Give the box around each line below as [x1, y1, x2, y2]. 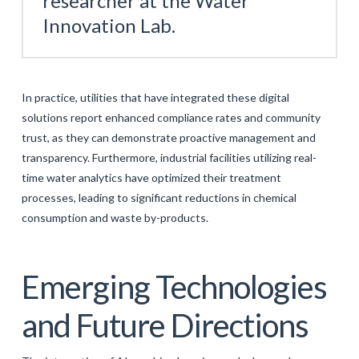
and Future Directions [21, 305, 309, 345]
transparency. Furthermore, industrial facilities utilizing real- [21, 150, 317, 164]
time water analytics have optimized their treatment [21, 170, 281, 184]
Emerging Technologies [21, 267, 327, 306]
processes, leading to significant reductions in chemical [21, 190, 296, 204]
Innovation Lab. [42, 13, 175, 37]
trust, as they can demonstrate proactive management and [21, 130, 316, 144]
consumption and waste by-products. [21, 210, 208, 224]
